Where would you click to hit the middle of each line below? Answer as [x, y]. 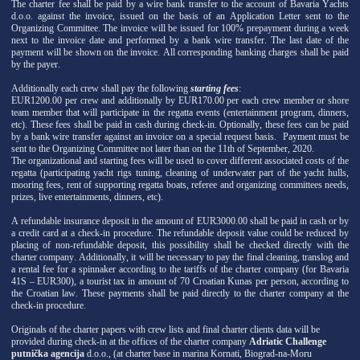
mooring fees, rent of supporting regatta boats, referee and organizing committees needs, [180, 184]
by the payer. [36, 64]
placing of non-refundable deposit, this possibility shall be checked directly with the [180, 245]
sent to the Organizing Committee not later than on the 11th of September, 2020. [163, 148]
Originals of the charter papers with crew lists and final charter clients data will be [166, 329]
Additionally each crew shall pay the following [101, 88]
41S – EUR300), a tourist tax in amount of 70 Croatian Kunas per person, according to [180, 281]
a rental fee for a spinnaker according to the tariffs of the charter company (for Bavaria [180, 269]
